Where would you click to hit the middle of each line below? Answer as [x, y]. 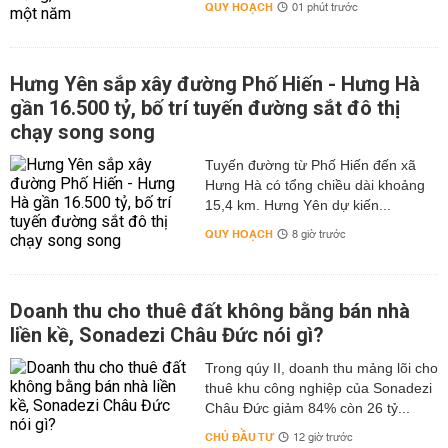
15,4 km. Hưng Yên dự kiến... [297, 205]
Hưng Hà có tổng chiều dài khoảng [314, 185]
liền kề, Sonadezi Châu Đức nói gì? [167, 335]
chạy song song [82, 132]
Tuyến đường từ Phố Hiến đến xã [310, 165]
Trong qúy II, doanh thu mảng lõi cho [321, 368]
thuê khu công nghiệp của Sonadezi [318, 388]
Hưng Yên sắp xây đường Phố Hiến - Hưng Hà [215, 84]
